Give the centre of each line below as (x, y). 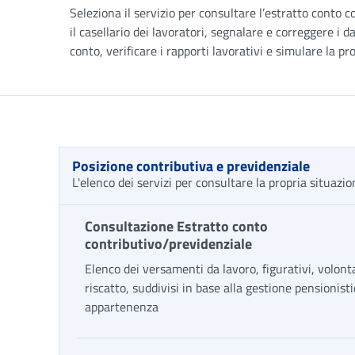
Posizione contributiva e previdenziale (191, 166)
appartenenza (122, 307)
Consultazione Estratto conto (176, 226)
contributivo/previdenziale (168, 244)
